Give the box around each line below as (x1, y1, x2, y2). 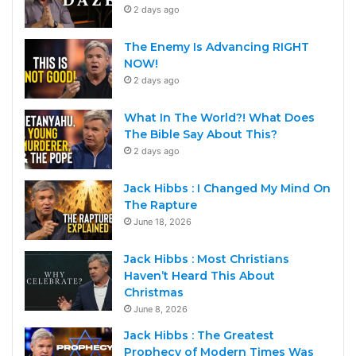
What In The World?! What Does (124, 110, 315, 126)
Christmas (124, 285, 184, 300)
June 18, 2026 (133, 216, 192, 228)
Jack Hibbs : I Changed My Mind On (124, 181, 331, 196)
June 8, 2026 (133, 304, 188, 315)
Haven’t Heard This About (124, 269, 275, 284)
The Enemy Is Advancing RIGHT (124, 40, 309, 55)
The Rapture (124, 198, 197, 213)
